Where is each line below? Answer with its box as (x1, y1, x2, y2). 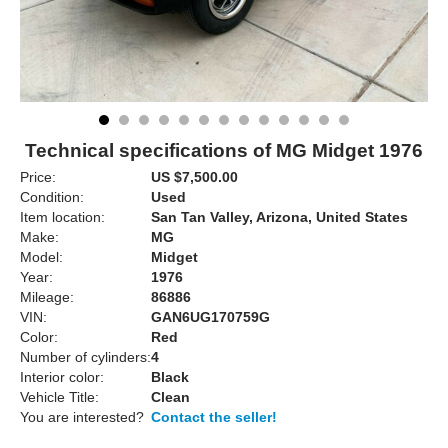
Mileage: (20, 289, 74, 305)
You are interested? (20, 409, 144, 425)
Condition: (20, 189, 84, 205)
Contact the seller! (151, 409, 277, 425)
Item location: (20, 209, 105, 225)
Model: (20, 249, 63, 265)
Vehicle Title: (20, 389, 99, 405)
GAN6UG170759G (151, 309, 270, 325)
